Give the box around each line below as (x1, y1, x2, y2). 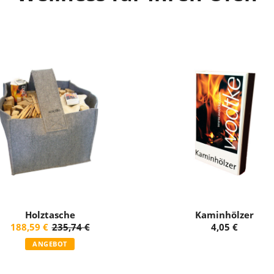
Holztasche (24, 208, 75, 221)
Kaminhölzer (194, 208, 254, 221)
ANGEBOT (32, 239, 67, 248)
